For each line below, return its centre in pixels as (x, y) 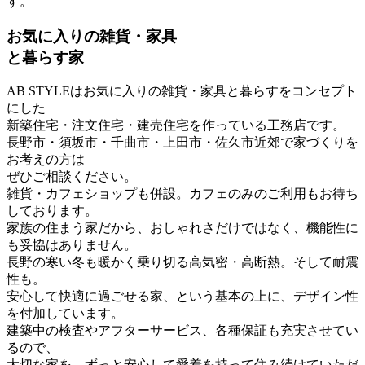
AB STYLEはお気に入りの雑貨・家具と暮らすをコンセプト (182, 91)
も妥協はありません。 (72, 245)
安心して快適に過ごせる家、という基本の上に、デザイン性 (182, 297)
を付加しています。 (65, 314)
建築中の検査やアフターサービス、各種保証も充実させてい (182, 331)
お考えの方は (46, 160)
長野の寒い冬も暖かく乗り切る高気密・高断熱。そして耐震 (182, 262)
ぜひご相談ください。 (72, 177)
